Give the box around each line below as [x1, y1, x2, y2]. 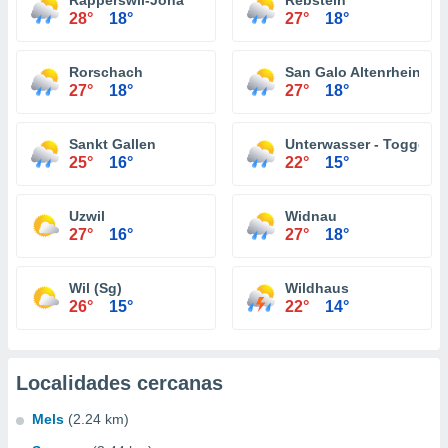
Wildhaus [285, 280, 349, 296]
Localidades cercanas [16, 372, 223, 394]
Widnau [285, 208, 337, 224]
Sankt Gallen [69, 136, 156, 152]
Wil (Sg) [69, 280, 122, 296]
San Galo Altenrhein [285, 64, 421, 80]
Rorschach [69, 64, 143, 80]
